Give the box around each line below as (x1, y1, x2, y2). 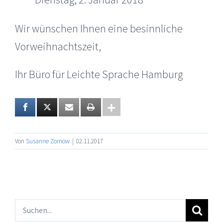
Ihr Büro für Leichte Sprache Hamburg (15, 67, 183, 81)
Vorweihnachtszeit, (15, 39, 101, 53)
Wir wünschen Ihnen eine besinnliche (15, 21, 183, 35)
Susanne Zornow (26, 136, 70, 145)
